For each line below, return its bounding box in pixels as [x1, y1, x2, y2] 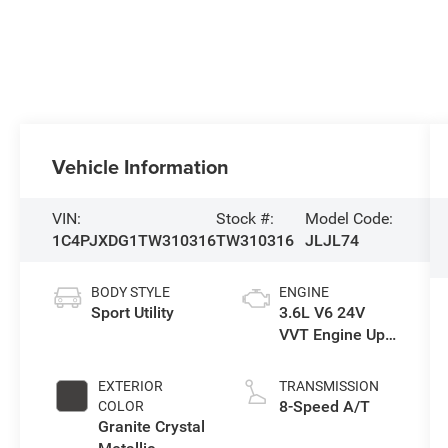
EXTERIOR [98, 378, 164, 395]
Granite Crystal [98, 417, 206, 437]
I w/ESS [278, 347, 335, 367]
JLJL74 [304, 231, 359, 251]
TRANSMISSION [278, 378, 379, 395]
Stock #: [216, 209, 275, 229]
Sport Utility [91, 303, 175, 323]
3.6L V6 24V [278, 303, 365, 323]
